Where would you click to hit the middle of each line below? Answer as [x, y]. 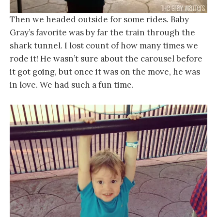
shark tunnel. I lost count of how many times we [104, 46]
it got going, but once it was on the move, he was [105, 72]
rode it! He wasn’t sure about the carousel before [106, 59]
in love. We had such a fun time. [72, 85]
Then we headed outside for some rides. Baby [99, 20]
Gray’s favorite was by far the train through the [102, 33]
